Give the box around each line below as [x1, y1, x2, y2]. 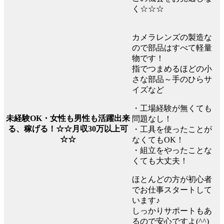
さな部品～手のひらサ [132, 74, 212, 83]
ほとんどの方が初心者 [132, 174, 212, 183]
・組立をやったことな [132, 145, 212, 154]
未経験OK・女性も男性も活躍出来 [5, 113, 130, 122]
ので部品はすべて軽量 [132, 43, 212, 52]
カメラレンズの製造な [132, 32, 212, 41]
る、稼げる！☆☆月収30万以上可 [7, 124, 128, 133]
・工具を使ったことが [132, 124, 212, 133]
